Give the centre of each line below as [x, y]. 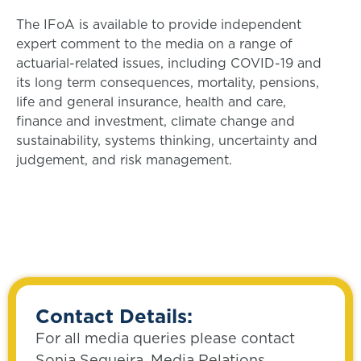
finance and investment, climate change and [156, 121]
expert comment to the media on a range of [154, 44]
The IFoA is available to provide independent [159, 24]
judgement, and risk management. [124, 160]
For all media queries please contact [165, 338]
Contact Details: [114, 316]
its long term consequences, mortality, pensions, [168, 82]
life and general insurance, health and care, [151, 102]
